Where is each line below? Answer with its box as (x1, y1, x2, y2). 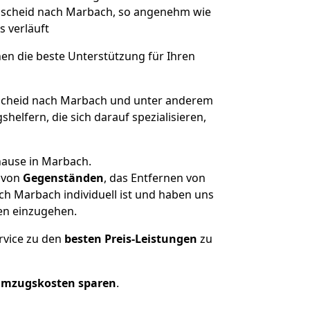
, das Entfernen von (103, 170, 206, 185)
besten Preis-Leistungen (64, 231, 197, 246)
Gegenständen (22, 170, 104, 185)
